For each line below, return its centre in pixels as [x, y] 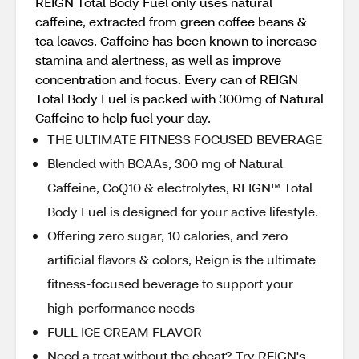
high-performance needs [121, 307]
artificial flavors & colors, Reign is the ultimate [182, 259]
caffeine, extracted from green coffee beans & [171, 21]
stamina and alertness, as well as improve [158, 60]
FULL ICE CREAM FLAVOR [125, 331]
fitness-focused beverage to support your [170, 283]
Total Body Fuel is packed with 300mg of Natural [179, 98]
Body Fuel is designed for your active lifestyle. [183, 211]
